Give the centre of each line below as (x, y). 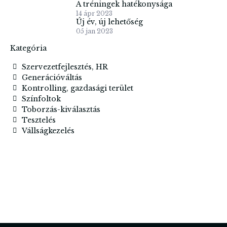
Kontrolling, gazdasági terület (77, 88)
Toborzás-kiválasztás (61, 109)
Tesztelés (39, 120)
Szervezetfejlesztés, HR (65, 67)
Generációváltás (52, 77)
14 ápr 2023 (94, 13)
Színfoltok (41, 99)
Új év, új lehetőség (109, 22)
